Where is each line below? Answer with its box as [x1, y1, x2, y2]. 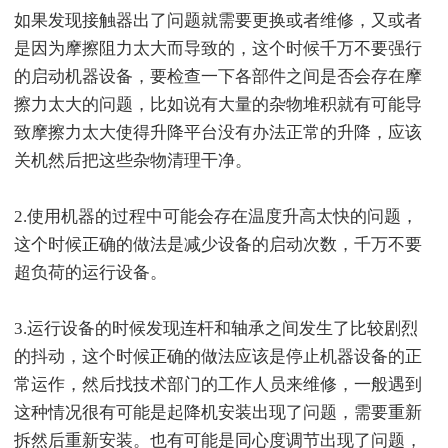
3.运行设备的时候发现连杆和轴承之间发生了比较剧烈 [14, 319, 418, 339]
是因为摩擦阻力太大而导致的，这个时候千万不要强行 [14, 39, 422, 59]
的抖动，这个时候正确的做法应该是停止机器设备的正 [14, 347, 422, 367]
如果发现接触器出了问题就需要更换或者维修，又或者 [14, 11, 422, 31]
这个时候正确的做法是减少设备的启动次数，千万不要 [14, 235, 422, 255]
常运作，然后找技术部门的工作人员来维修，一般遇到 [14, 375, 422, 395]
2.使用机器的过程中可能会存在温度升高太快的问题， [14, 207, 418, 227]
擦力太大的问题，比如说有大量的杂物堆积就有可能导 [14, 95, 422, 115]
